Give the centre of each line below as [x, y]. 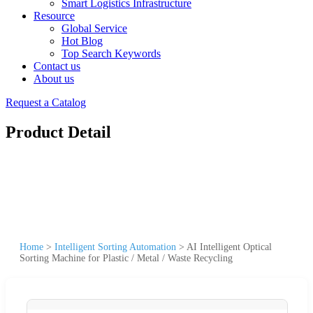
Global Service [94, 28]
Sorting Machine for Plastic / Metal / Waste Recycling [126, 258]
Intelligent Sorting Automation [115, 247]
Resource [54, 16]
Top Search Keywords [111, 53]
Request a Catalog [46, 102]
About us [54, 79]
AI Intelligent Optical [229, 247]
